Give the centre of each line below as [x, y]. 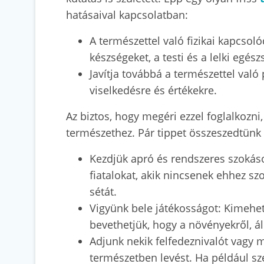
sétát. [103, 192]
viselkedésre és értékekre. [153, 90]
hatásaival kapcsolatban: [128, 15]
